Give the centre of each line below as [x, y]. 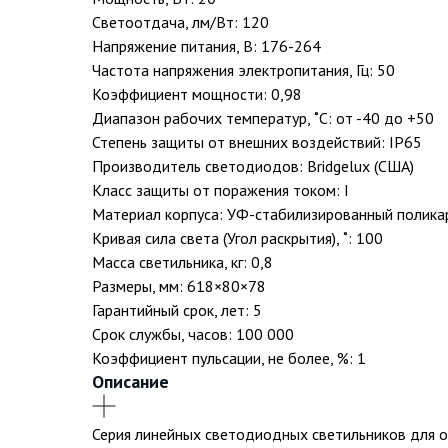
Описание [130, 381]
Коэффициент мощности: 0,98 [197, 94]
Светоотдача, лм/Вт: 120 [180, 22]
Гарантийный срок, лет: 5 [177, 310]
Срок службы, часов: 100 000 [193, 334]
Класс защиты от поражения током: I [220, 190]
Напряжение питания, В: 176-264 [206, 46]
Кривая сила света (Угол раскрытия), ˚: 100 [237, 238]
